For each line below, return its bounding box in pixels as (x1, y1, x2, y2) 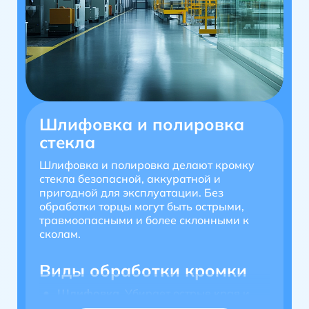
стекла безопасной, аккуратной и (39, 171, 221, 186)
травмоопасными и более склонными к (39, 212, 249, 227)
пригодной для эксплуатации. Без (39, 185, 223, 199)
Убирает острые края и (122, 286, 250, 300)
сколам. (39, 226, 81, 241)
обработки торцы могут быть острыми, (39, 199, 244, 213)
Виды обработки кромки (39, 259, 247, 281)
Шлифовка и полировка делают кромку (39, 157, 255, 172)
